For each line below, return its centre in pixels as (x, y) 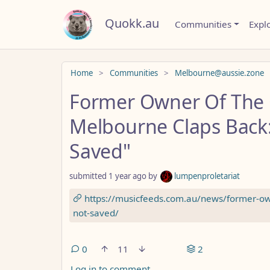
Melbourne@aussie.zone (219, 73)
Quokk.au (132, 23)
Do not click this (94, 67)
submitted (89, 176)
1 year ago (127, 176)
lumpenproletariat (206, 176)
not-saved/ (96, 212)
